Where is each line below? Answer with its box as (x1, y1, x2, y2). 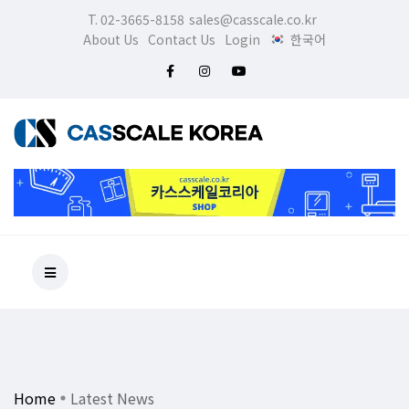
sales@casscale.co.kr (189, 10, 317, 28)
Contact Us (148, 30, 216, 48)
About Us (83, 30, 140, 48)
